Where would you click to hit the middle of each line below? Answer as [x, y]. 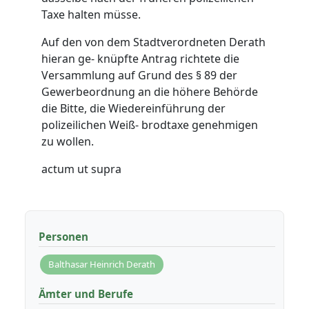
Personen [63, 237]
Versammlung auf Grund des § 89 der [140, 76]
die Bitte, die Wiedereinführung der [134, 109]
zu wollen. [68, 142]
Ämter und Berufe [86, 294]
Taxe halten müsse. [91, 15]
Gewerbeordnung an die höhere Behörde [150, 92]
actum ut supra [82, 169]
